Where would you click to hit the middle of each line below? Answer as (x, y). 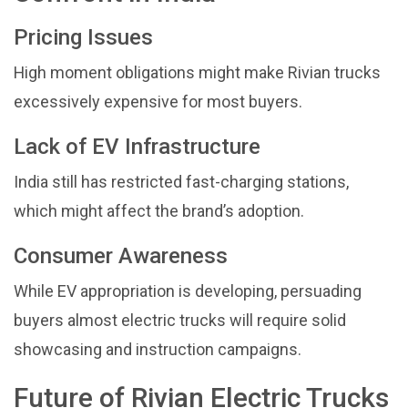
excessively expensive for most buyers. (158, 101)
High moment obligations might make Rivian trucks (197, 72)
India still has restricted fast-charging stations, (181, 181)
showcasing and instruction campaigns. (158, 349)
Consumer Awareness (121, 255)
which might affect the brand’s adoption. (159, 210)
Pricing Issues (83, 37)
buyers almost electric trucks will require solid (180, 320)
